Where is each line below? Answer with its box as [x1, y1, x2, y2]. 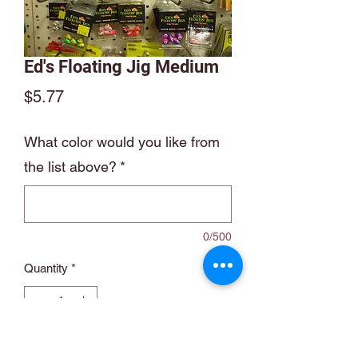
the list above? [24, 158, 117, 175]
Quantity [24, 261, 68, 275]
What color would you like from [24, 133, 220, 150]
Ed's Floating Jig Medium [24, 57, 219, 77]
